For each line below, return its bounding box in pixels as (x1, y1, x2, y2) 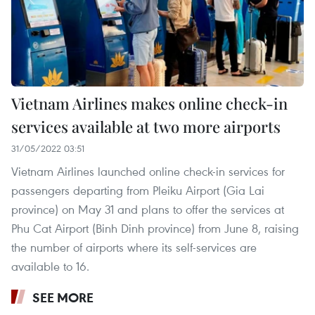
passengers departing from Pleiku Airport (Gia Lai (11, 182, 264, 199)
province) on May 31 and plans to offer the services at (11, 201, 284, 218)
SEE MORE (32, 289, 94, 307)
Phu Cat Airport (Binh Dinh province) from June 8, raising (11, 220, 299, 237)
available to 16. (11, 258, 89, 275)
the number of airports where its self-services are (11, 239, 257, 256)
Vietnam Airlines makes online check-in (11, 93, 288, 115)
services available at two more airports (11, 116, 281, 138)
